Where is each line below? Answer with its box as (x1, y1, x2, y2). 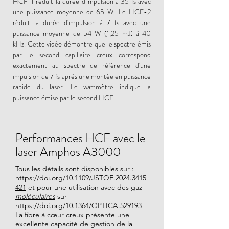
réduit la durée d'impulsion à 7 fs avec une (13, 17, 151, 28)
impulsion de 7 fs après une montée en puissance (13, 71, 151, 81)
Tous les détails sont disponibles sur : (15, 164, 134, 173)
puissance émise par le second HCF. (13, 93, 115, 103)
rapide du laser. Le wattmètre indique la (13, 82, 151, 92)
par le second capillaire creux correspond (13, 50, 151, 60)
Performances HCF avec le (15, 129, 145, 147)
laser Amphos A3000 (15, 143, 121, 161)
